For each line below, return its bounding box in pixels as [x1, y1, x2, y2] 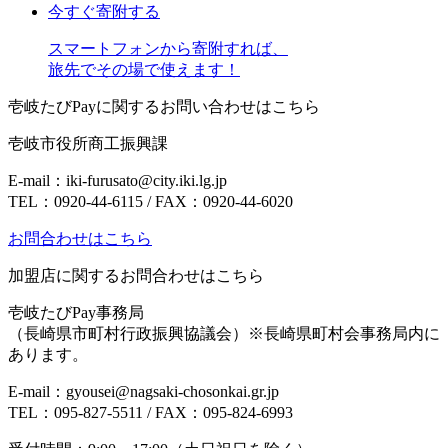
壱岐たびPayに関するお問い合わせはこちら [8, 98, 320, 115]
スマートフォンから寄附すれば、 [48, 40, 288, 57]
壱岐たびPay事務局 [8, 304, 144, 321]
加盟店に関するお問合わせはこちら [8, 267, 264, 284]
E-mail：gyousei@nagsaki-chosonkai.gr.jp [8, 383, 279, 400]
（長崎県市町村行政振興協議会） [8, 325, 248, 342]
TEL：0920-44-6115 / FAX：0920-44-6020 [8, 193, 293, 210]
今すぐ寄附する [48, 3, 160, 20]
